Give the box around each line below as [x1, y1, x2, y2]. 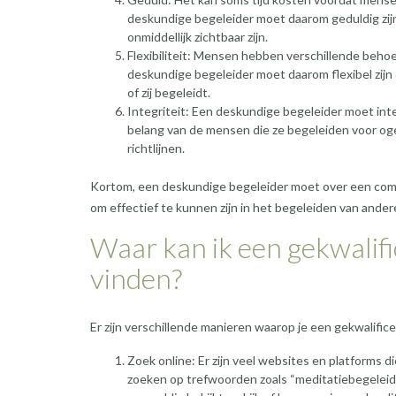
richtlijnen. [127, 141, 185, 156]
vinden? [90, 261, 182, 296]
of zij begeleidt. [127, 85, 210, 101]
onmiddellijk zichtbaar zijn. [127, 29, 268, 45]
